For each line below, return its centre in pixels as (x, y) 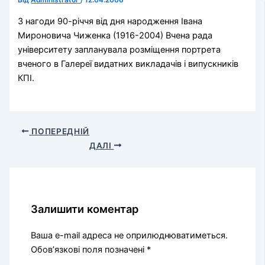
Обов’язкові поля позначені (89, 249)
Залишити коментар (85, 209)
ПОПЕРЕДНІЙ (59, 131)
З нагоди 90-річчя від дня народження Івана (110, 22)
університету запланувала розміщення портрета (119, 50)
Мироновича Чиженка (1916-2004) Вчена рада (115, 36)
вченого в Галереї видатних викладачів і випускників (128, 64)
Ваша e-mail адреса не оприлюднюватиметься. (130, 235)
